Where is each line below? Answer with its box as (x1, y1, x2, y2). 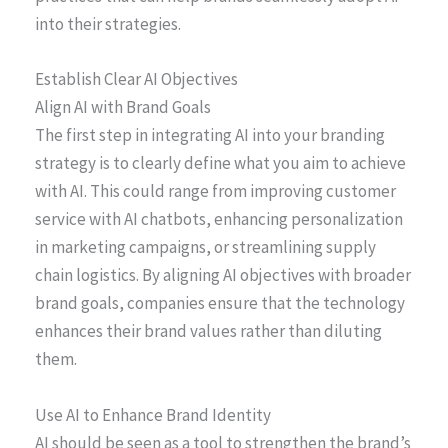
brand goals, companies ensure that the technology (35, 292, 405, 315)
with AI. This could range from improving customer (35, 180, 396, 203)
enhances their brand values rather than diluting (35, 320, 382, 343)
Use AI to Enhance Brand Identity (35, 403, 271, 426)
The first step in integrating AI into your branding (35, 124, 385, 147)
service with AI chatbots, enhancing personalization (35, 208, 403, 231)
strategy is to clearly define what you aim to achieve (35, 152, 406, 175)
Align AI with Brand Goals (35, 96, 211, 119)
